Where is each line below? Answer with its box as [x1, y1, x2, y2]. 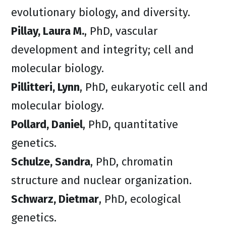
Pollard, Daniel [11, 118, 83, 131]
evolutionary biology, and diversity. [11, 6, 190, 19]
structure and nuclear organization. [11, 174, 192, 187]
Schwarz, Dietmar [11, 192, 99, 206]
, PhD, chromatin [90, 155, 173, 168]
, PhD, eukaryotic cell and [80, 80, 208, 94]
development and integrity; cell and [11, 43, 194, 56]
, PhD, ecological [99, 192, 181, 206]
